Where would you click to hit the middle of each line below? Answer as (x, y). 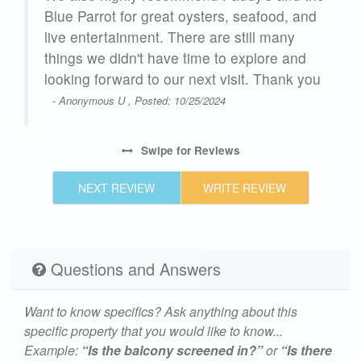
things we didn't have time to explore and (175, 57)
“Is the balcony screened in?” (172, 350)
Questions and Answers (133, 268)
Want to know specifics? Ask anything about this (161, 311)
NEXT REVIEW (116, 187)
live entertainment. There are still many (170, 36)
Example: (53, 350)
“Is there (306, 350)
